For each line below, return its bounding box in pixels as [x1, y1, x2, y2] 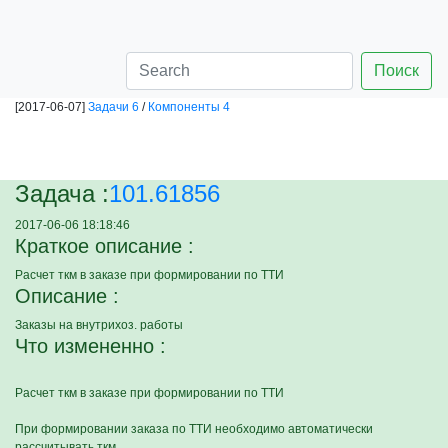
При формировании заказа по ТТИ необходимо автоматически [15, 422, 373, 436]
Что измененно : [15, 335, 166, 357]
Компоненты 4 [148, 100, 230, 114]
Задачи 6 [88, 100, 139, 114]
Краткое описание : [15, 235, 194, 257]
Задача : [15, 180, 109, 207]
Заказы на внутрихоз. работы [15, 318, 183, 332]
